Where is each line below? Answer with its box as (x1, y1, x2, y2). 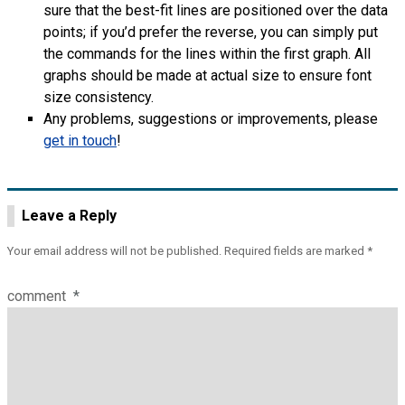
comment (7, 287, 70, 305)
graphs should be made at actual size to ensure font (43, 67, 372, 84)
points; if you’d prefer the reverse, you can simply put (43, 24, 378, 41)
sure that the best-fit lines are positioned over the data (43, 2, 388, 19)
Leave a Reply (22, 207, 117, 224)
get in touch (43, 132, 117, 149)
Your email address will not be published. (7, 244, 221, 258)
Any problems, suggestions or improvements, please (43, 110, 378, 127)
